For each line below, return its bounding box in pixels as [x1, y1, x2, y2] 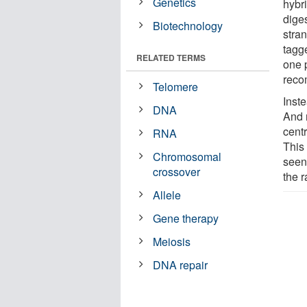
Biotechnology [153, 17, 223, 34]
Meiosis [153, 233, 191, 249]
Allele [153, 186, 182, 203]
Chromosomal [153, 148, 222, 164]
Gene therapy [153, 210, 219, 226]
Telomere [153, 78, 199, 95]
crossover [153, 163, 201, 180]
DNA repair [153, 256, 208, 273]
